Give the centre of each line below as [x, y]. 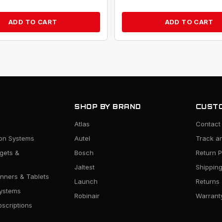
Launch [86, 182]
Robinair [87, 196]
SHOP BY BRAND [108, 107]
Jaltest [85, 167]
